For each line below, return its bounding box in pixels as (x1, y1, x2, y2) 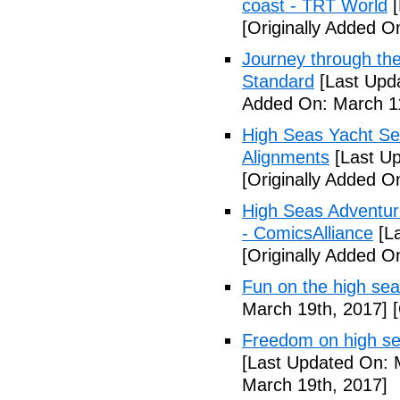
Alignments (242, 147, 329, 167)
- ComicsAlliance (242, 223, 373, 243)
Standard (242, 71, 314, 91)
